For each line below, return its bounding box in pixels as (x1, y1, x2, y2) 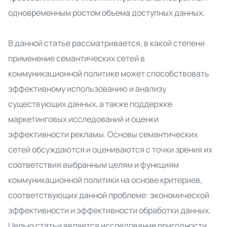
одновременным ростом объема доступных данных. (8, 7, 205, 18)
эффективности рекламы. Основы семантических (8, 129, 198, 140)
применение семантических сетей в (8, 53, 145, 64)
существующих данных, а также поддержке (8, 98, 172, 109)
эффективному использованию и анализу (8, 83, 166, 94)
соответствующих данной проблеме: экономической (8, 190, 209, 201)
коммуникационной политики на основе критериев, (8, 174, 202, 185)
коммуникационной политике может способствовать (8, 68, 209, 79)
